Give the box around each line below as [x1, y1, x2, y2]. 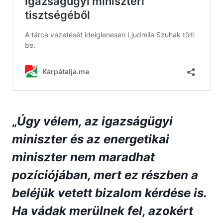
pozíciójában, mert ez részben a [12, 168, 198, 183]
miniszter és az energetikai [12, 132, 169, 147]
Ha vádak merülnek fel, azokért [12, 204, 193, 219]
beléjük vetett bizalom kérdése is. [12, 186, 207, 201]
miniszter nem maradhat [12, 150, 155, 165]
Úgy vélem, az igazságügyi [17, 114, 173, 129]
